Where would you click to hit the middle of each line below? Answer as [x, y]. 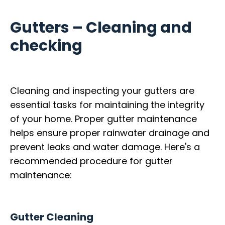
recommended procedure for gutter [91, 161]
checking [46, 45]
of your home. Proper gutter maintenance [103, 119]
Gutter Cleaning [52, 217]
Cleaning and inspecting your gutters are [102, 91]
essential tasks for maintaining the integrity [107, 105]
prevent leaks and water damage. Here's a [105, 147]
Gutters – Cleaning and [101, 27]
